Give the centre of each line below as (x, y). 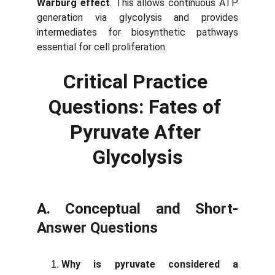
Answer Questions (97, 228)
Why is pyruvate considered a (150, 264)
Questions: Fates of (137, 107)
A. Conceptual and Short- (137, 209)
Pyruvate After (137, 132)
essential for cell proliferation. (102, 47)
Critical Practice (137, 82)
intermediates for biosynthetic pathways (137, 32)
